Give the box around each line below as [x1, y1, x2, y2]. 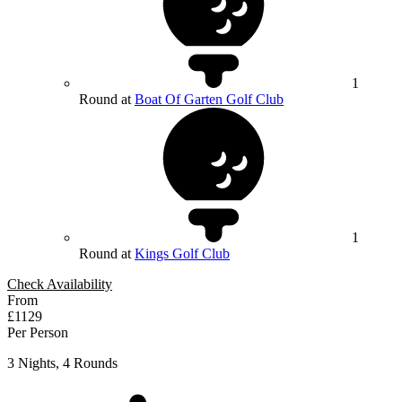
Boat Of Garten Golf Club [135, 92, 284, 108]
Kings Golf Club [135, 246, 230, 262]
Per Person [7, 325, 68, 341]
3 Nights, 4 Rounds [7, 355, 118, 371]
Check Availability [7, 276, 112, 293]
